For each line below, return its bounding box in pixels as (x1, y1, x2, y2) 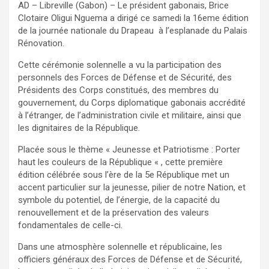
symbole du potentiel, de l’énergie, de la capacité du (18, 195, 220, 206)
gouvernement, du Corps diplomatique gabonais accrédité (18, 97, 246, 109)
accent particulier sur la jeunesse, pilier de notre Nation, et (18, 182, 246, 193)
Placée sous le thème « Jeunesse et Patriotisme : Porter (18, 144, 240, 156)
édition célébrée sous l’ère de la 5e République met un (18, 169, 229, 181)
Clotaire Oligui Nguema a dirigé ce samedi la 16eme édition (18, 13, 249, 24)
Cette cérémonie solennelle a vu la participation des (18, 59, 222, 71)
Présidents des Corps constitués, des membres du (18, 85, 219, 96)
